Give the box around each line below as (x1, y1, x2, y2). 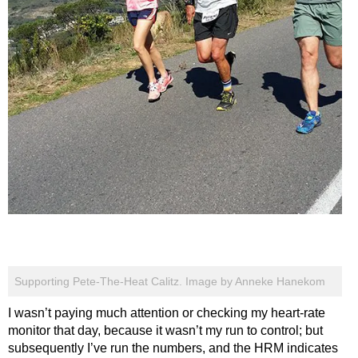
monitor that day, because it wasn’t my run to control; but (8, 324, 323, 338)
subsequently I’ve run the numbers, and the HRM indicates (8, 341, 338, 356)
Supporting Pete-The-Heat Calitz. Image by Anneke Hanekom (14, 275, 325, 288)
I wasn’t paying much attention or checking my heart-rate (8, 306, 325, 320)
